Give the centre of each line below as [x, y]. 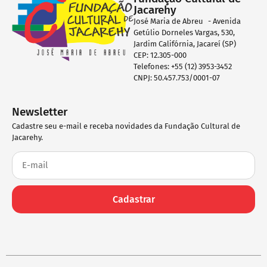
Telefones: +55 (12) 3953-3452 [184, 66]
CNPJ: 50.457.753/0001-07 [177, 77]
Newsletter [40, 112]
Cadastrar [133, 199]
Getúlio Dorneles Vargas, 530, [184, 32]
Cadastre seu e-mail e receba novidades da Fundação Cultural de [126, 126]
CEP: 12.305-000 [160, 55]
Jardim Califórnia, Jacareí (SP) [187, 44]
